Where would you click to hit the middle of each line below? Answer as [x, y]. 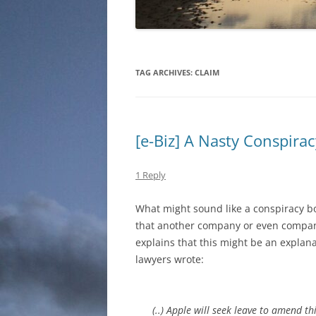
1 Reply [151, 175]
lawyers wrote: [170, 260]
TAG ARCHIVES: [165, 73]
